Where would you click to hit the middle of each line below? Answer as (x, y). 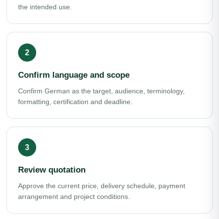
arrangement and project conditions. (74, 197)
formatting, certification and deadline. (75, 102)
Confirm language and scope (74, 75)
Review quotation (52, 170)
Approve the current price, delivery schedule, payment (102, 186)
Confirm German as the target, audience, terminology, (101, 91)
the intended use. (45, 7)
